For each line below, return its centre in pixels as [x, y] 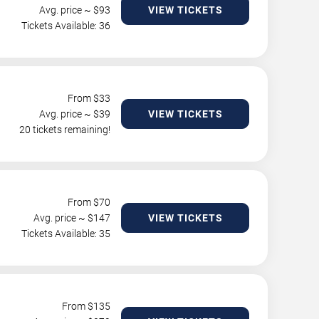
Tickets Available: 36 [66, 26]
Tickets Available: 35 [66, 234]
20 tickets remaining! [65, 130]
